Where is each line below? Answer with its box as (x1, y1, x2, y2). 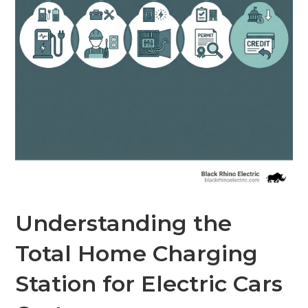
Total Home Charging (15, 239, 258, 267)
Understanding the (15, 209, 232, 236)
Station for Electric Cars (15, 269, 283, 297)
